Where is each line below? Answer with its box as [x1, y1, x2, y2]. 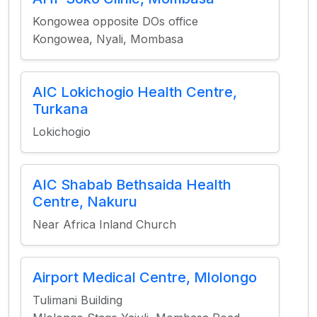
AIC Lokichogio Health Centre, [33, 83, 237, 100]
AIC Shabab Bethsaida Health [33, 176, 231, 193]
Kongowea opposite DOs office [33, 14, 198, 28]
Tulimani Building [33, 293, 122, 307]
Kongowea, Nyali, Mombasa [33, 32, 183, 46]
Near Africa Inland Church [33, 217, 176, 231]
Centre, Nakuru [33, 193, 137, 210]
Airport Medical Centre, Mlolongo [33, 269, 257, 286]
